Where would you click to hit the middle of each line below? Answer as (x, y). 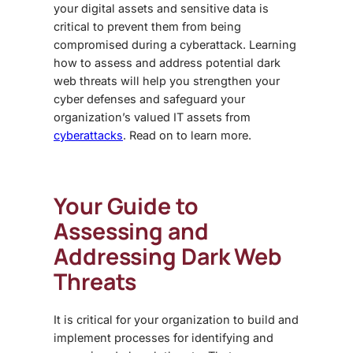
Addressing (117, 256)
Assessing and (131, 231)
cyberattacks (88, 135)
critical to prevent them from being (147, 26)
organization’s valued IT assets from (152, 117)
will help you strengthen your (199, 80)
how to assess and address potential (155, 62)
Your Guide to (126, 206)
